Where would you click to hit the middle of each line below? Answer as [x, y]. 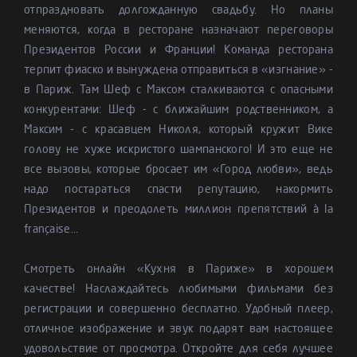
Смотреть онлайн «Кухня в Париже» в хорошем [178, 269]
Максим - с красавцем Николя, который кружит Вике [178, 130]
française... [51, 229]
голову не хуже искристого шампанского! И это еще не [178, 150]
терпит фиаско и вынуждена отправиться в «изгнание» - [178, 70]
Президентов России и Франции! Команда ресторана [178, 50]
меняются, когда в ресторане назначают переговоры [178, 30]
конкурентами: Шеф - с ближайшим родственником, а [178, 110]
